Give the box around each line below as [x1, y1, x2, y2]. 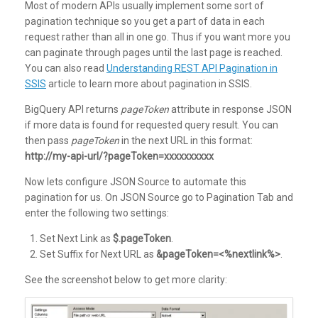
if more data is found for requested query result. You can [25, 119, 278, 131]
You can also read [25, 62, 106, 75]
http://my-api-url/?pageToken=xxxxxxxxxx [25, 150, 214, 163]
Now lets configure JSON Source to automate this [25, 176, 246, 188]
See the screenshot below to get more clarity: [25, 274, 227, 286]
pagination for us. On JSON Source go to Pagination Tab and [25, 192, 293, 204]
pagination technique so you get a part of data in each [25, 16, 265, 28]
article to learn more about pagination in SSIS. [46, 78, 252, 90]
